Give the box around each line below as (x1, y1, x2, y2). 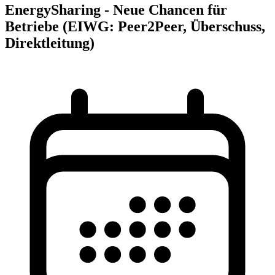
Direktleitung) (5, 35, 95, 51)
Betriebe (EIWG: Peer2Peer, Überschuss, (5, 18, 265, 34)
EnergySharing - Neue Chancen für (5, 2, 227, 18)
